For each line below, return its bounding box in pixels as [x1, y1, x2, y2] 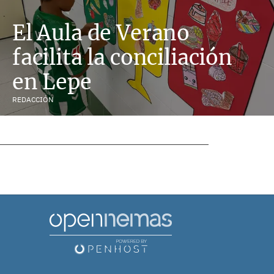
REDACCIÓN [12, 95, 53, 104]
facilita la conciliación [12, 44, 232, 70]
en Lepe [12, 68, 92, 95]
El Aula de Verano [12, 20, 190, 46]
